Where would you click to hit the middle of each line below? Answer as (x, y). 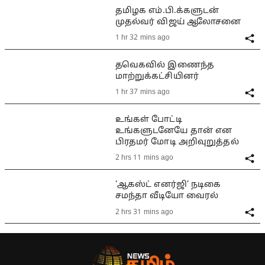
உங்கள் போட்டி (148, 119)
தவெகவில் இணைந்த (164, 65)
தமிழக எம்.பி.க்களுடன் (167, 11)
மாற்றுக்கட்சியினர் (157, 76)
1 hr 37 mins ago (143, 93)
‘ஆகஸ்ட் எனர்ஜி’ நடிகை (168, 185)
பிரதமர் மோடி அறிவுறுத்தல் (177, 142)
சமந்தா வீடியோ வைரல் (167, 196)
